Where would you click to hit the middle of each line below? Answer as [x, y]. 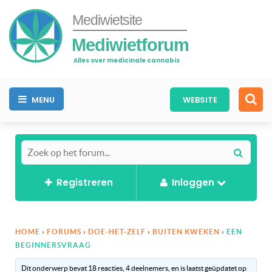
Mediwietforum [130, 45]
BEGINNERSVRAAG [53, 245]
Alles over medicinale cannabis [127, 60]
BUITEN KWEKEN [186, 231]
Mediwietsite [107, 20]
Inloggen [193, 182]
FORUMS [64, 231]
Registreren [84, 182]
